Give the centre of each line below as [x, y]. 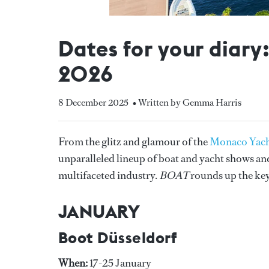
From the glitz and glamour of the [134, 141]
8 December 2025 [93, 102]
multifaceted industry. [109, 175]
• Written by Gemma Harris [187, 102]
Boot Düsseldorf [118, 237]
